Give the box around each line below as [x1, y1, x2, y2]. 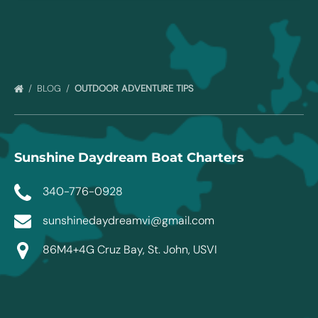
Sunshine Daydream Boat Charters [14, 150, 244, 165]
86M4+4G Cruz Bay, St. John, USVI [43, 241, 217, 257]
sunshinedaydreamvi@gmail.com [43, 212, 214, 228]
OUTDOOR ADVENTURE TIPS [75, 82, 196, 94]
